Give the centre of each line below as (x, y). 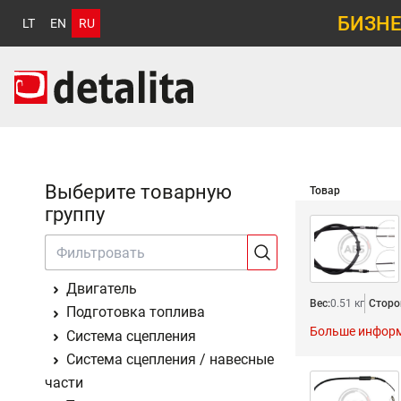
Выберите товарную (138, 192)
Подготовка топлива (136, 312)
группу (75, 214)
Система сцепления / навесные (170, 359)
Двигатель (102, 289)
